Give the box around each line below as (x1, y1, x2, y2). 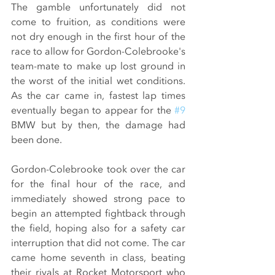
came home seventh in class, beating (11, 251, 185, 265)
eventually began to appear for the (11, 104, 174, 118)
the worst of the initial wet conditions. (11, 74, 185, 88)
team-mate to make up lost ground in (11, 60, 185, 74)
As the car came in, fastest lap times (11, 89, 185, 103)
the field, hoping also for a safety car (11, 222, 185, 236)
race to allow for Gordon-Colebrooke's (11, 45, 185, 59)
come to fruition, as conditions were (11, 15, 185, 29)
